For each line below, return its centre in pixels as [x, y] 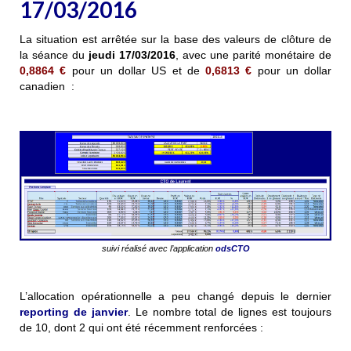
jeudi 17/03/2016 [130, 55]
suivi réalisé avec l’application [158, 248]
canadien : [47, 87]
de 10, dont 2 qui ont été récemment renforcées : [141, 327]
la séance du [52, 55]
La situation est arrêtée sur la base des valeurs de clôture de [175, 40]
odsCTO [232, 248]
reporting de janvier [74, 311]
